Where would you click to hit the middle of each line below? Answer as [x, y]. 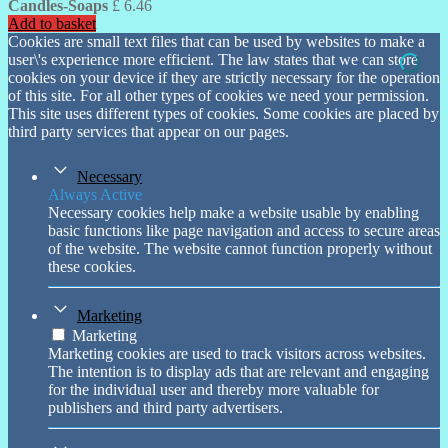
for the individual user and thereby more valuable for [213, 389]
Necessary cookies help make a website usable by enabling [233, 212]
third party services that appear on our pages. [148, 131]
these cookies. [92, 266]
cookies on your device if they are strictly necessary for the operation [224, 77]
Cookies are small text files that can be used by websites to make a [216, 41]
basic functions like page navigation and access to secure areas [244, 230]
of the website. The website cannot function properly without [240, 248]
